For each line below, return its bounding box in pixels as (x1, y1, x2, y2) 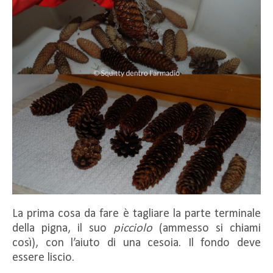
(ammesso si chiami (152, 222, 261, 235)
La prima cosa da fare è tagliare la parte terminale (12, 207, 261, 220)
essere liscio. (12, 251, 74, 264)
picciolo (113, 222, 152, 235)
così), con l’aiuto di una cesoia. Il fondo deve (12, 236, 261, 249)
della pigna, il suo (12, 222, 113, 235)
